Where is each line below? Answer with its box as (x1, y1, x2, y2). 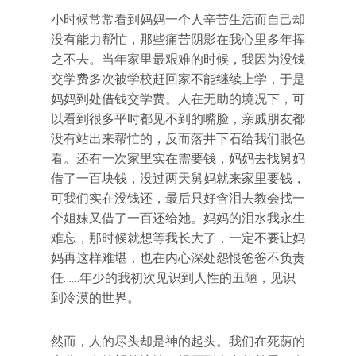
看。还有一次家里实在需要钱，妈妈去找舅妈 (51, 151, 305, 166)
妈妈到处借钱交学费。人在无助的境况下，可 (51, 91, 305, 106)
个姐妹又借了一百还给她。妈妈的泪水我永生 (51, 211, 305, 226)
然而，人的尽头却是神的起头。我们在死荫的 (51, 334, 305, 349)
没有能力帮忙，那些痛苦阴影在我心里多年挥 (51, 32, 305, 47)
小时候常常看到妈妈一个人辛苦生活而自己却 (51, 12, 305, 27)
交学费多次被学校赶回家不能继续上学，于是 (51, 72, 305, 87)
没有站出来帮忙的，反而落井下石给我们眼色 (51, 131, 305, 146)
